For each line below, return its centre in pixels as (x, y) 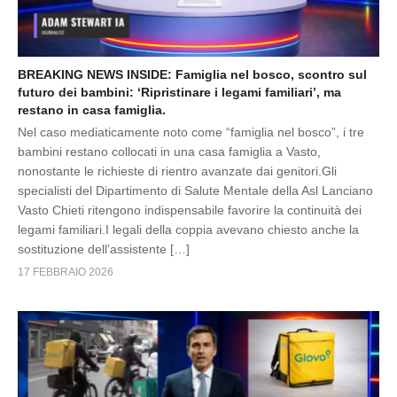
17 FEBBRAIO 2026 (66, 272)
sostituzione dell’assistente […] (104, 249)
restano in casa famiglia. (92, 110)
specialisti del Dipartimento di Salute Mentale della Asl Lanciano (195, 191)
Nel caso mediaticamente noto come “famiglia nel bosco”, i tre (191, 132)
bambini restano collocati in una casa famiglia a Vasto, (169, 152)
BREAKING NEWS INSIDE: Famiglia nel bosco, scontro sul (192, 75)
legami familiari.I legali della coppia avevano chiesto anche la (188, 230)
